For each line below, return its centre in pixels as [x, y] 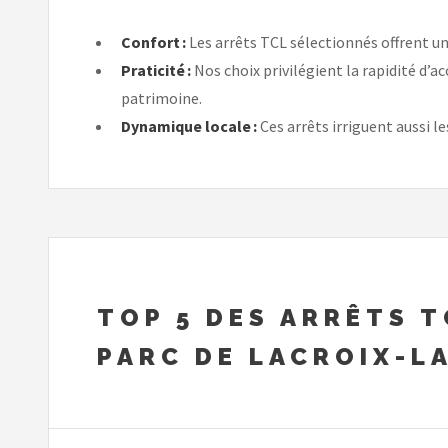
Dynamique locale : [189, 125]
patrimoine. [161, 97]
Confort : [153, 41]
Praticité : [156, 69]
